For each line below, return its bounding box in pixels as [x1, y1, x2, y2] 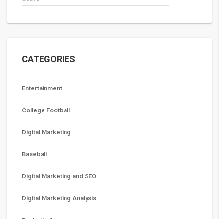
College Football [22, 107, 70, 114]
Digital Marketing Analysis [22, 195, 96, 202]
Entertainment [22, 85, 62, 92]
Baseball [22, 151, 47, 158]
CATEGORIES [22, 54, 75, 65]
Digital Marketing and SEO [22, 173, 96, 180]
